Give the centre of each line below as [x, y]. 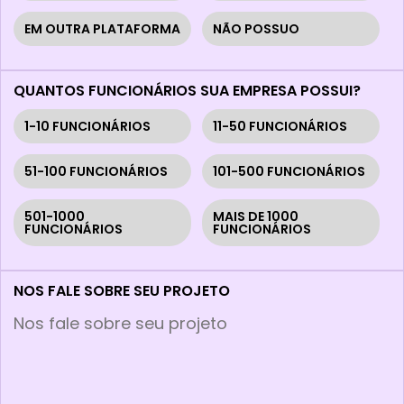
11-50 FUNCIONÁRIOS [280, 127]
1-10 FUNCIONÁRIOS [87, 127]
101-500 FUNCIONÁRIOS [289, 172]
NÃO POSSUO [256, 29]
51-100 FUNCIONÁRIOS [96, 172]
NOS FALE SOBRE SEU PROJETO [122, 291]
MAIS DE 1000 [256, 217]
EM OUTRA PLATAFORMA [102, 29]
